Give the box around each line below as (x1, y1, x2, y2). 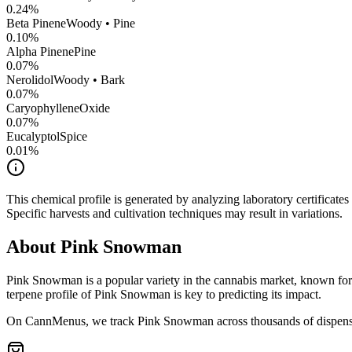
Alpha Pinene (6, 45, 74, 59)
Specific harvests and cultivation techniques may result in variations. (6, 207, 343, 221)
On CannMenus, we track (6, 314, 137, 328)
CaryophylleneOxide (6, 101, 110, 115)
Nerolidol (6, 73, 53, 87)
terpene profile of (6, 288, 94, 302)
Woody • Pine (66, 16, 135, 31)
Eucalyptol (6, 130, 60, 144)
